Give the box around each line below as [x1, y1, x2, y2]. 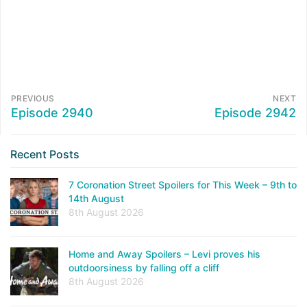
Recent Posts [10, 147, 79, 162]
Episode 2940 [11, 106, 93, 121]
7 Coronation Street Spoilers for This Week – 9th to [69, 179, 297, 191]
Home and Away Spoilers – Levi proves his [69, 248, 260, 260]
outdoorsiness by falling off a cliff [69, 262, 219, 274]
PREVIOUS [11, 93, 55, 104]
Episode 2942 [214, 106, 296, 121]
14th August [69, 193, 124, 205]
